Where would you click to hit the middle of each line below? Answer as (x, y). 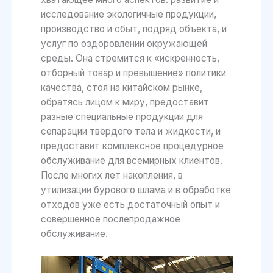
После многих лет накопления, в (112, 175)
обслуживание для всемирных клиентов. (131, 161)
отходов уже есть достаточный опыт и (130, 205)
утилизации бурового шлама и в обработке (136, 190)
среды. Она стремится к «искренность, (130, 58)
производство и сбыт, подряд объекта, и (133, 29)
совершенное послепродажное (110, 219)
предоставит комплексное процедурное (132, 146)
